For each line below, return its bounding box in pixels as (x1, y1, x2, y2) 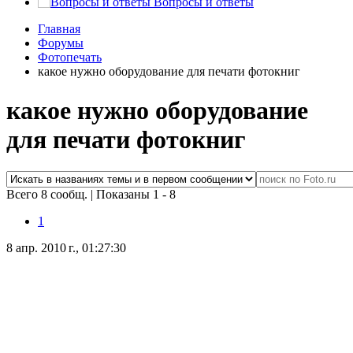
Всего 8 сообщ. (6, 188, 91, 202)
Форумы (38, 36, 84, 50)
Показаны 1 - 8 (96, 188, 176, 202)
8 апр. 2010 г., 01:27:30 (6, 241, 126, 255)
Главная (38, 22, 80, 36)
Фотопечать (38, 50, 102, 65)
